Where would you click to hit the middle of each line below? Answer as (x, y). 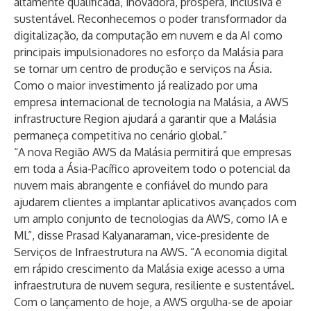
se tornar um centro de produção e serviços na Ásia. (143, 69)
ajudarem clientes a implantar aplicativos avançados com (155, 202)
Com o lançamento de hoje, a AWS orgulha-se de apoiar (153, 302)
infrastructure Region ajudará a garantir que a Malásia (145, 119)
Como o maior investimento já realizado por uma (136, 85)
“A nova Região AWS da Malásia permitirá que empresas (153, 152)
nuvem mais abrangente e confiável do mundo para (141, 185)
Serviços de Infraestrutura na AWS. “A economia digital (151, 252)
